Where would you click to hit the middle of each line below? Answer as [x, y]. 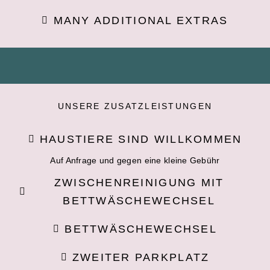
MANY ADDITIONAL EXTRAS [141, 20]
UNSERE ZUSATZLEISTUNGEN [135, 106]
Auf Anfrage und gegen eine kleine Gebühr [135, 160]
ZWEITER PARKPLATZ [141, 257]
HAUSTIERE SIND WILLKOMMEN [141, 139]
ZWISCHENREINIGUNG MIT [139, 182]
